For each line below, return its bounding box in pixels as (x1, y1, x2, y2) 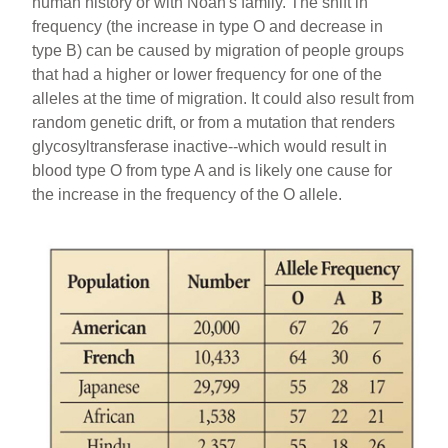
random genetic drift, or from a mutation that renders (32, 113, 396, 131)
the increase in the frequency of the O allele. (32, 185, 343, 203)
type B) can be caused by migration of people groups (32, 41, 405, 59)
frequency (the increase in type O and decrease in (32, 17, 384, 35)
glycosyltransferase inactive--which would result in (32, 137, 388, 155)
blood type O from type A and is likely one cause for (32, 161, 393, 179)
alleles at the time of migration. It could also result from (32, 89, 415, 107)
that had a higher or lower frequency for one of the (32, 65, 383, 83)
